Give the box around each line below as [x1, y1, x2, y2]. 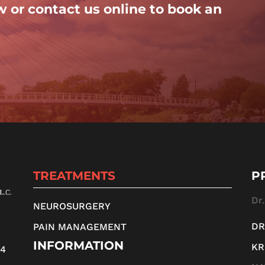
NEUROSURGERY [33, 200, 111, 212]
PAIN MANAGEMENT [33, 221, 127, 232]
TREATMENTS [33, 169, 115, 183]
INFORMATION [33, 238, 124, 253]
